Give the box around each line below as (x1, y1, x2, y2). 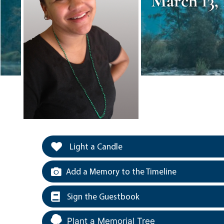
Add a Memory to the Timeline (66, 165, 176, 176)
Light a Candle (67, 140, 122, 151)
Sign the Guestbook (65, 190, 139, 201)
